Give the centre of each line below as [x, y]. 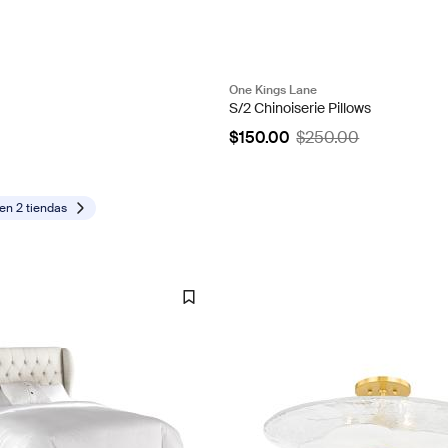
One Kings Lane [273, 89]
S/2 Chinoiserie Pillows [300, 107]
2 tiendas [41, 207]
